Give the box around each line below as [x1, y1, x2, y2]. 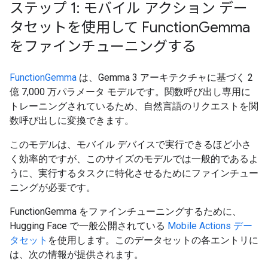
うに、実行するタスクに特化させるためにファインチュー [10, 167, 258, 179]
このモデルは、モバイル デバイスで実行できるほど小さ [10, 139, 251, 150]
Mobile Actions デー [167, 220, 252, 232]
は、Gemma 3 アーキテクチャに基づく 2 [77, 72, 253, 83]
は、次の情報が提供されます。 [10, 249, 144, 260]
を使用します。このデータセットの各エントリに [48, 234, 258, 246]
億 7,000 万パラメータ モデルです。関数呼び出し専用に [10, 86, 251, 98]
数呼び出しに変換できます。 [10, 115, 134, 126]
